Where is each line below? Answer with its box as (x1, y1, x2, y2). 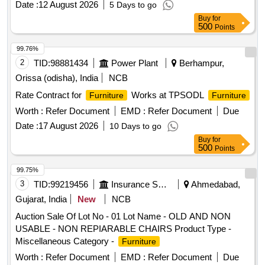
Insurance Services (158, 179, 167, 190)
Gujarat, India (15, 194, 67, 205)
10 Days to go (109, 121, 161, 131)
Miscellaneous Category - (15, 236, 117, 247)
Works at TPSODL (129, 90, 206, 101)
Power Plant (111, 58, 158, 69)
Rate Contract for (15, 90, 84, 101)
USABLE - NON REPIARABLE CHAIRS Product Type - (15, 224, 231, 234)
